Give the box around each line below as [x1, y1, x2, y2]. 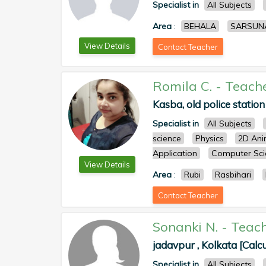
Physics [195, 133, 224, 144]
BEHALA [184, 21, 216, 31]
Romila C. [153, 78, 212, 94]
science [153, 133, 181, 144]
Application [153, 148, 197, 159]
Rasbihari [215, 169, 251, 180]
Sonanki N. [153, 218, 218, 235]
